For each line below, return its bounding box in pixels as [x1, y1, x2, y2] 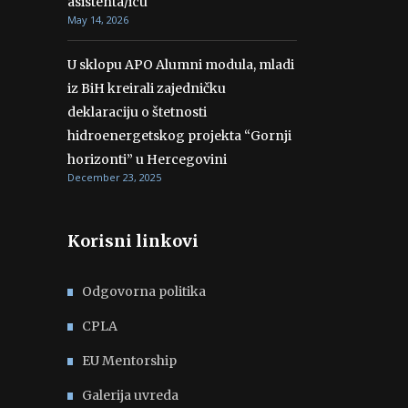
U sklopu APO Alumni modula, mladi [67, 56, 294, 73]
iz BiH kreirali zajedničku [67, 80, 226, 97]
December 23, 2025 [67, 170, 161, 184]
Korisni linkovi [67, 230, 199, 251]
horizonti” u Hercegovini [67, 151, 227, 168]
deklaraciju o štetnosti [67, 104, 207, 120]
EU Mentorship [82, 352, 177, 369]
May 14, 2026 [67, 13, 128, 26]
